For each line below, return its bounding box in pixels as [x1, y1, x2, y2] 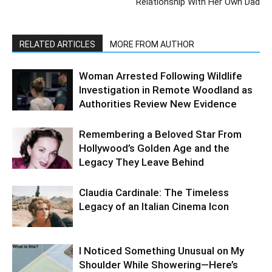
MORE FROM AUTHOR [110, 39, 194, 49]
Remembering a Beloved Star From [79, 127, 242, 140]
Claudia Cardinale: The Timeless [79, 186, 229, 199]
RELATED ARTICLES [19, 39, 95, 49]
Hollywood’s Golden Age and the [79, 141, 229, 154]
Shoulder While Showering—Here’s [79, 258, 238, 271]
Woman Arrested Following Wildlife [79, 69, 242, 82]
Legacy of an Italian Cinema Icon [79, 200, 229, 212]
